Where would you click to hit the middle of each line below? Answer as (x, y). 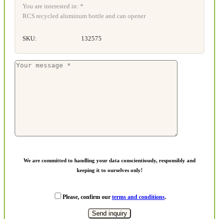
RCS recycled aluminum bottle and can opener (84, 16)
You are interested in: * (53, 6)
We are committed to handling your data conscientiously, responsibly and (109, 161)
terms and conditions (138, 197)
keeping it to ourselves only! (109, 170)
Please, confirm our (87, 197)
